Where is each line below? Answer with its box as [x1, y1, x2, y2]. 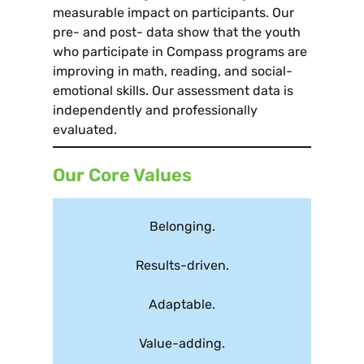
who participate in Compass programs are [53, 44, 307, 59]
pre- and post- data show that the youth [53, 24, 301, 40]
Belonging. [149, 219, 215, 234]
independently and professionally [53, 102, 258, 118]
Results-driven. [135, 258, 229, 273]
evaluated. [53, 122, 117, 137]
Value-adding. [139, 336, 225, 351]
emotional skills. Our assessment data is [53, 83, 293, 98]
